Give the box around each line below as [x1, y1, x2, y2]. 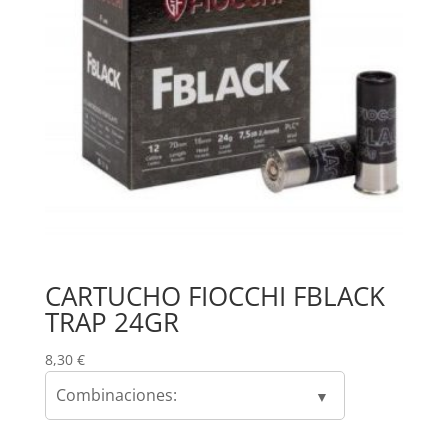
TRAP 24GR [44, 304, 179, 341]
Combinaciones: [55, 384, 177, 407]
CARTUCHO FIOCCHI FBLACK [44, 278, 385, 315]
